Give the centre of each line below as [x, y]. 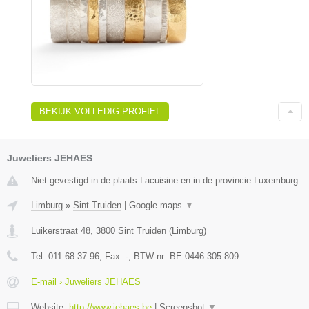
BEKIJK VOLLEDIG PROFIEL [100, 111]
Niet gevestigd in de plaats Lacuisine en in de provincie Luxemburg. [166, 180]
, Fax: [112, 256]
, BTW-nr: [149, 256]
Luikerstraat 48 [61, 230]
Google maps [157, 205]
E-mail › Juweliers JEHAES [86, 281]
